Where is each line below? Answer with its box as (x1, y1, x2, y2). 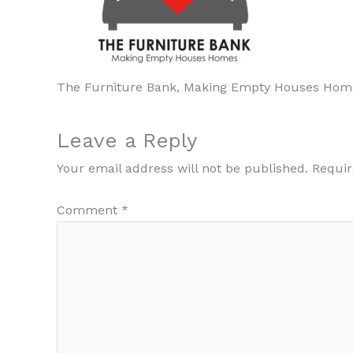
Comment (57, 203, 121, 218)
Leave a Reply (57, 128, 197, 153)
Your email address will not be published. (57, 161, 308, 176)
